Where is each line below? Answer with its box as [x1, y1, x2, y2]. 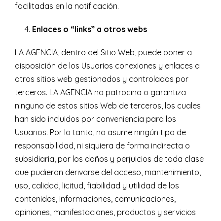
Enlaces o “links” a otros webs [32, 24, 147, 35]
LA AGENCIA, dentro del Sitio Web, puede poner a [15, 47, 192, 58]
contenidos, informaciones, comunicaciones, [15, 194, 176, 204]
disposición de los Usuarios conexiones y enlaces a [15, 61, 200, 71]
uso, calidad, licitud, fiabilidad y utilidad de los [15, 181, 179, 191]
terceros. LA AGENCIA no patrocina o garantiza [15, 87, 186, 98]
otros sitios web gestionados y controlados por [15, 74, 188, 84]
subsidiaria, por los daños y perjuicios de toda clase [15, 154, 204, 164]
